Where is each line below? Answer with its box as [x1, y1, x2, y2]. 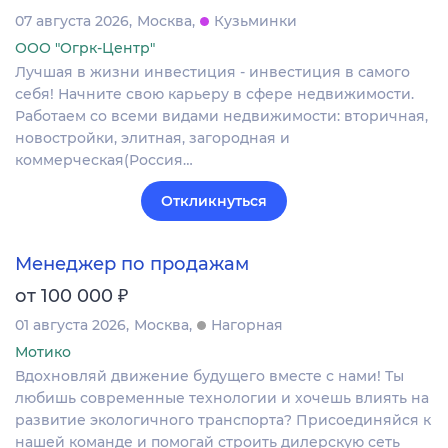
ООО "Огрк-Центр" [15, 38, 155, 57]
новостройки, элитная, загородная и [15, 128, 290, 147]
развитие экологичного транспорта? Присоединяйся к [15, 410, 431, 429]
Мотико [15, 342, 71, 361]
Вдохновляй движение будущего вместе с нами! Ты [15, 366, 404, 385]
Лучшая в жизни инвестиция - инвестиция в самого [15, 62, 410, 81]
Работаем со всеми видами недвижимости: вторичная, [15, 106, 428, 125]
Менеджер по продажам [15, 252, 249, 275]
